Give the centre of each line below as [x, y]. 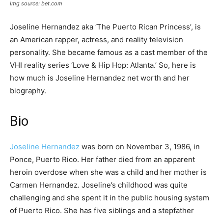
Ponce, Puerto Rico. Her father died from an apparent [102, 159]
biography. [28, 90]
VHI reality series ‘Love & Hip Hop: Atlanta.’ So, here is [103, 65]
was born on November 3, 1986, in [140, 146]
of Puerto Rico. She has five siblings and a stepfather [102, 210]
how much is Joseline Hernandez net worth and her [100, 78]
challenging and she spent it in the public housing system [110, 197]
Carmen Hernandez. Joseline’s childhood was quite [99, 185]
